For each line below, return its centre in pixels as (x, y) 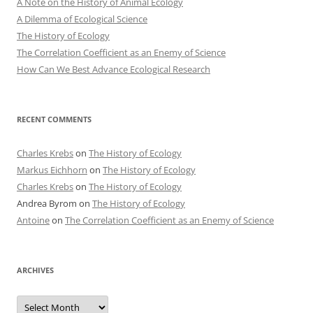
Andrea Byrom (47, 203)
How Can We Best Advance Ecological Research (114, 69)
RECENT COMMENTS (54, 119)
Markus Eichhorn (52, 170)
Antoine (33, 220)
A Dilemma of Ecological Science (82, 19)
